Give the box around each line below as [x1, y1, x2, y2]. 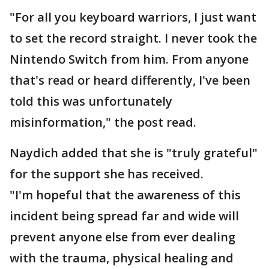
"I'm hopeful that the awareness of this [10, 187, 241, 203]
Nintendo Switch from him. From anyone [10, 51, 249, 67]
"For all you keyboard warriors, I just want [10, 9, 256, 25]
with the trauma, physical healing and [10, 250, 234, 266]
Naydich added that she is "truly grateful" [10, 145, 258, 161]
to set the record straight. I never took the [10, 30, 257, 46]
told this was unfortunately [10, 93, 172, 109]
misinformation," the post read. [10, 114, 196, 130]
